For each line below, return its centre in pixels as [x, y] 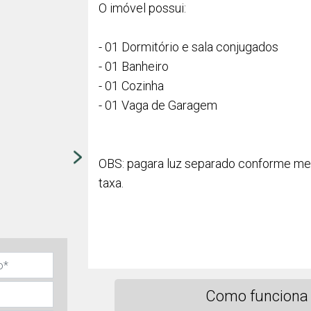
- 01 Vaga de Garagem [158, 105]
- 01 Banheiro [134, 66]
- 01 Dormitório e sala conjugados [188, 47]
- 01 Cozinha [131, 86]
